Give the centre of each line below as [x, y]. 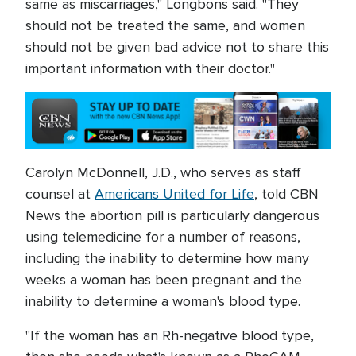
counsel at [60, 194]
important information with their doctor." [150, 68]
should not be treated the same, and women [165, 25]
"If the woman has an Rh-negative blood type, [170, 336]
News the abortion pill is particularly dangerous [172, 216]
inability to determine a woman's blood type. [165, 302]
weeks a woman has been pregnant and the [164, 280]
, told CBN [286, 194]
